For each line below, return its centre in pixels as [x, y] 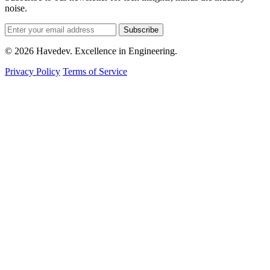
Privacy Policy [33, 72]
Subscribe [141, 30]
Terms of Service [95, 72]
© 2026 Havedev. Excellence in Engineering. [91, 51]
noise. [16, 8]
